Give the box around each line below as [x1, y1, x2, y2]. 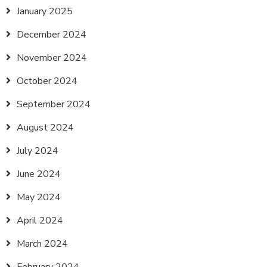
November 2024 [17, 51, 87, 64]
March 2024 [17, 237, 68, 250]
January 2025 [17, 5, 73, 18]
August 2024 [17, 121, 74, 134]
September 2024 [17, 98, 91, 111]
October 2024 [17, 74, 77, 88]
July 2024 [17, 144, 58, 157]
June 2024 [17, 167, 61, 181]
